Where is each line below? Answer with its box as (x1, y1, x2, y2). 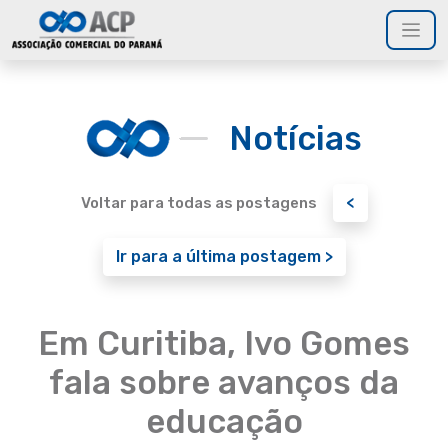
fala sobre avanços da (49, 363, 399, 402)
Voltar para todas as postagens (80, 194, 317, 212)
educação (145, 402, 303, 441)
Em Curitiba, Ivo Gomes (38, 324, 410, 363)
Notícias (229, 118, 362, 158)
